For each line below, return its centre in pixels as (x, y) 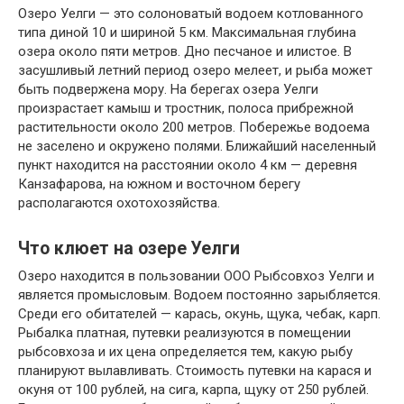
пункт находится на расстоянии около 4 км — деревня (188, 165)
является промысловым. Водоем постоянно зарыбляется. (199, 294)
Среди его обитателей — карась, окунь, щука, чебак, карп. (199, 313)
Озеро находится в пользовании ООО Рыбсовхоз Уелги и (196, 275)
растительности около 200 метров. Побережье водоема (194, 127)
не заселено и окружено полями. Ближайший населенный (197, 146)
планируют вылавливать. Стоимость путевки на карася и (195, 370)
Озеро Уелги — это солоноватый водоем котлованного (191, 13)
